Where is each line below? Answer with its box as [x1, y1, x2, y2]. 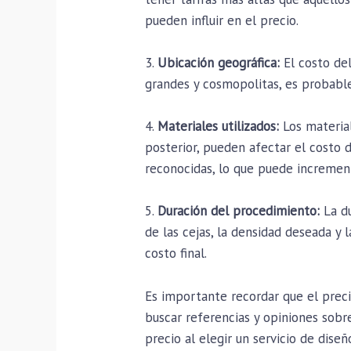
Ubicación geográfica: [157, 54, 280, 72]
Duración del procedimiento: [157, 202, 320, 220]
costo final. [145, 244, 208, 262]
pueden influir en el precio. [145, 11, 299, 29]
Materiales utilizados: [157, 118, 280, 136]
